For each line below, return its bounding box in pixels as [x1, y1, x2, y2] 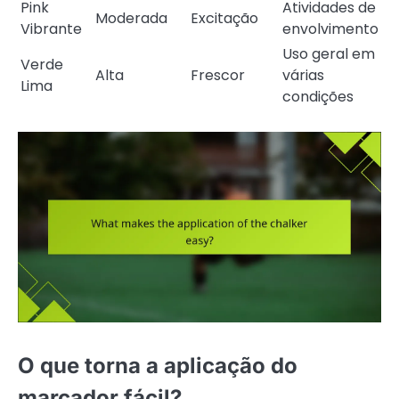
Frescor [191, 64, 245, 85]
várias [282, 64, 324, 85]
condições [282, 85, 354, 107]
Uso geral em [282, 43, 375, 64]
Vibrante [20, 18, 82, 39]
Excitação [191, 7, 258, 28]
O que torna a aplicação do [18, 352, 297, 379]
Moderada [95, 7, 167, 28]
